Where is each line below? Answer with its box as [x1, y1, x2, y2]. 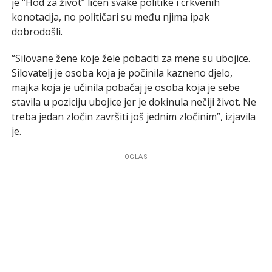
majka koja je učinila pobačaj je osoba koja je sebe [11, 80, 240, 94]
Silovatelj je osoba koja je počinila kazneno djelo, [11, 66, 233, 80]
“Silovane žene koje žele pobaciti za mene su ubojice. [11, 51, 250, 65]
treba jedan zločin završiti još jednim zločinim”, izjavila [11, 109, 256, 123]
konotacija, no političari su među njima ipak [11, 10, 209, 24]
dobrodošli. [11, 24, 63, 38]
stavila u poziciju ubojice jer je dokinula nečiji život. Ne [11, 95, 256, 109]
